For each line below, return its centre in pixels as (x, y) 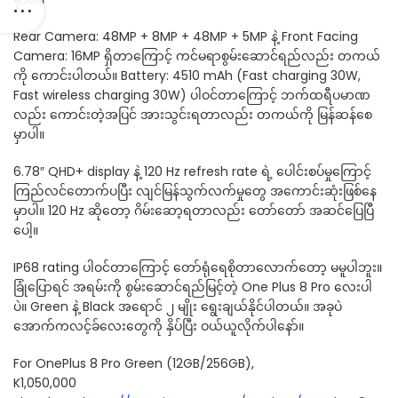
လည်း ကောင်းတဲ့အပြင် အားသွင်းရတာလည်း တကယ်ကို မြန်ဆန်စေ (193, 115)
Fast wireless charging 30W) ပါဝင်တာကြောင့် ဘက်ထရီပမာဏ (192, 95)
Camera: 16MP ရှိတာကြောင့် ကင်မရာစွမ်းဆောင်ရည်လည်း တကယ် (197, 56)
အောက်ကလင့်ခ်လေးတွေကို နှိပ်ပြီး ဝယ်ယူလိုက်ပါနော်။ (159, 326)
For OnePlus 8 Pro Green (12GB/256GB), (134, 363)
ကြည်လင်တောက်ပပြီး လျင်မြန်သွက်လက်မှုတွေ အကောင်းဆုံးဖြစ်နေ (195, 191)
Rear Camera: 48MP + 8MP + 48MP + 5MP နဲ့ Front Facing (186, 36)
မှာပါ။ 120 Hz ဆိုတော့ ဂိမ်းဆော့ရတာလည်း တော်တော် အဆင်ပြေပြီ (194, 211)
